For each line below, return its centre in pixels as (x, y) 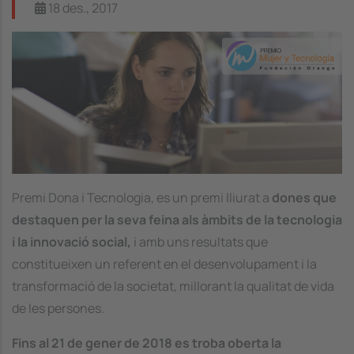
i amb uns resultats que (200, 241)
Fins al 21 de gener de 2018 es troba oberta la (147, 343)
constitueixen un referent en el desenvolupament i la (164, 264)
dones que (304, 197)
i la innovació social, (72, 241)
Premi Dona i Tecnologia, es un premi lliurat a (142, 197)
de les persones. (58, 308)
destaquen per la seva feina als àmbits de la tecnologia (177, 219)
